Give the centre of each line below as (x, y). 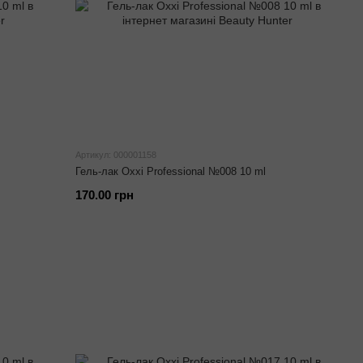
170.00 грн (105, 195)
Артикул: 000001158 (116, 155)
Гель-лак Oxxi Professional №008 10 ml (171, 171)
